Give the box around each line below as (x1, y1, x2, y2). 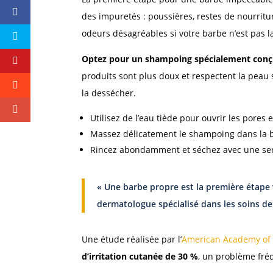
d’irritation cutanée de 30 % (82, 250, 199, 263)
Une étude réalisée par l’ (82, 233, 182, 246)
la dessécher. (82, 87, 136, 99)
